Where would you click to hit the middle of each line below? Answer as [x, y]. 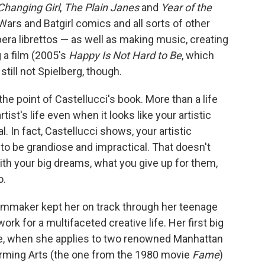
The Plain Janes [101, 7]
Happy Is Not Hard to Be [125, 55]
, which [198, 55]
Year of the [186, 7]
